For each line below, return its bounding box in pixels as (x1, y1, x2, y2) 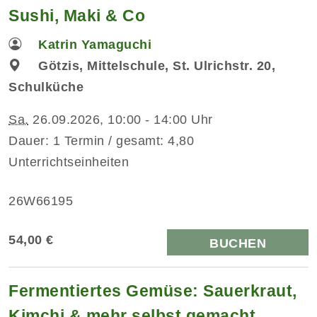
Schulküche (8, 79, 83, 94)
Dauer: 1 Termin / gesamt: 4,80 (8, 133, 194, 148)
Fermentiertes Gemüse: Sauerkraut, (8, 281, 297, 300)
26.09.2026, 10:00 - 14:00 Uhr (28, 112, 213, 127)
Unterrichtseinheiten (8, 154, 129, 169)
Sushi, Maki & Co (8, 6, 145, 25)
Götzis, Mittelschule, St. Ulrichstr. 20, (38, 58, 276, 73)
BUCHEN (209, 236, 266, 250)
